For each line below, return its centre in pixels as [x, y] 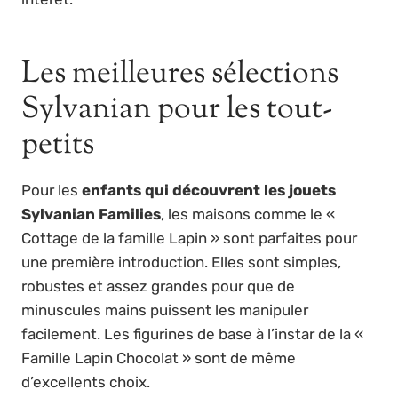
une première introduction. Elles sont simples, [181, 263]
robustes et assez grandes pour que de [158, 287]
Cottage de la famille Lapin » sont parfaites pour [189, 239]
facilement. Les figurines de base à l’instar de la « [192, 334]
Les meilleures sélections [180, 75]
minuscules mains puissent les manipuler [165, 310]
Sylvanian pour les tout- [177, 110]
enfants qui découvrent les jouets [209, 191]
